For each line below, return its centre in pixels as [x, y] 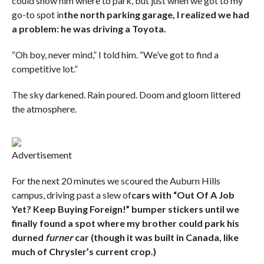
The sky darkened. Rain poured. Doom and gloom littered [126, 95]
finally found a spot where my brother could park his [125, 223]
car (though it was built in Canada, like [156, 237]
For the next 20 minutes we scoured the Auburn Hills [116, 181]
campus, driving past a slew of [71, 195]
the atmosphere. [44, 109]
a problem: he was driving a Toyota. [89, 29]
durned [28, 237]
